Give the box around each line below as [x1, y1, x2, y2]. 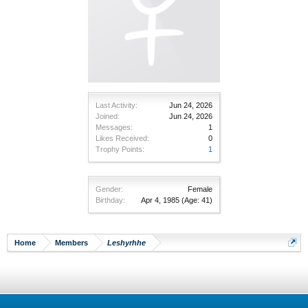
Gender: [96, 184, 123, 193]
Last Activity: [96, 100, 137, 109]
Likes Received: [96, 133, 149, 142]
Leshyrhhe [107, 238, 146, 247]
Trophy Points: [96, 144, 144, 153]
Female [188, 184, 212, 193]
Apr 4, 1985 [141, 195, 179, 204]
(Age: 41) [181, 195, 212, 204]
